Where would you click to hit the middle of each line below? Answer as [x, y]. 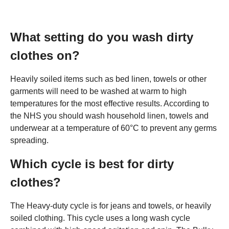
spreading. [29, 140]
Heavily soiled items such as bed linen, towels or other [108, 79]
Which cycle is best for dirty [92, 164]
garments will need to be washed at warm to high [98, 91]
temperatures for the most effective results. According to [110, 104]
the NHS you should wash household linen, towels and [109, 116]
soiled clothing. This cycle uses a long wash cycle [100, 218]
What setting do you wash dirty [102, 37]
